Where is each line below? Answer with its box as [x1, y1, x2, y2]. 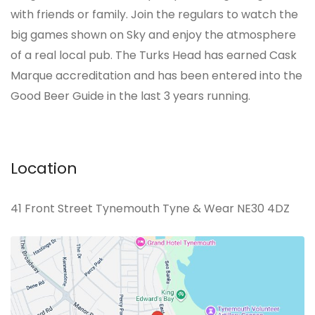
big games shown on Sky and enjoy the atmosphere [11, 27, 296, 43]
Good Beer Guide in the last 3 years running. [11, 88, 250, 104]
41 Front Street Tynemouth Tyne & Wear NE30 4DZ [11, 200, 290, 217]
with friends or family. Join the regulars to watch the [11, 6, 298, 22]
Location [11, 157, 77, 179]
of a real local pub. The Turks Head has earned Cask [11, 47, 297, 63]
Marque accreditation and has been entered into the [11, 67, 302, 84]
